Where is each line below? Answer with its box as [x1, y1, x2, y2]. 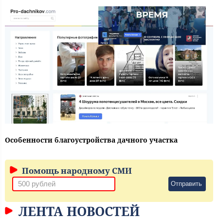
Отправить [171, 180, 202, 188]
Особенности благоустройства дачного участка [5, 135, 178, 145]
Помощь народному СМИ [20, 165, 132, 177]
